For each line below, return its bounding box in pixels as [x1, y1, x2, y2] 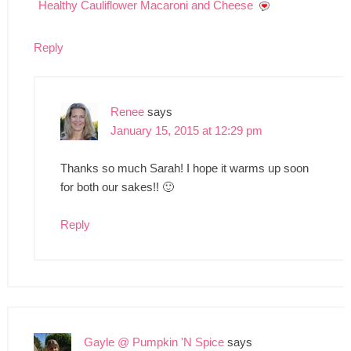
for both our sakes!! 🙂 [60, 179, 174, 194]
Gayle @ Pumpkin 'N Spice [83, 335, 224, 349]
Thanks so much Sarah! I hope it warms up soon [60, 161, 309, 175]
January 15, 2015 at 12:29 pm [110, 123, 262, 137]
